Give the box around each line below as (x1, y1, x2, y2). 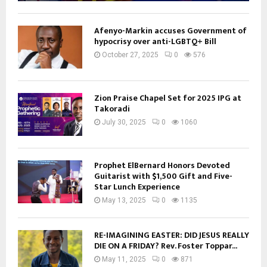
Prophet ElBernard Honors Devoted (94, 158, 230, 172)
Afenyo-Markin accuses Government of (94, 23, 247, 38)
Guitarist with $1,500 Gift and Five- (94, 169, 232, 183)
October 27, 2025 (102, 50, 159, 59)
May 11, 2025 (102, 254, 146, 263)
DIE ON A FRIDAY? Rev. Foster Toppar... (94, 238, 237, 253)
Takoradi (94, 101, 130, 116)
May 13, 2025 (102, 195, 146, 204)
